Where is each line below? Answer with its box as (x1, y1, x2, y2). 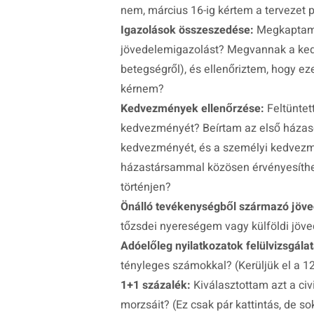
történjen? (121, 179, 171, 196)
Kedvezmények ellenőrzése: (121, 100, 264, 118)
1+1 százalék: (121, 277, 193, 294)
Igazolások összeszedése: (121, 22, 254, 39)
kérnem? (121, 81, 164, 98)
